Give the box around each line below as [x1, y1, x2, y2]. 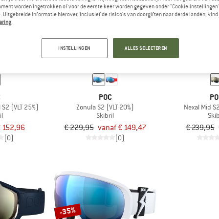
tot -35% [58, 19, 88, 34]
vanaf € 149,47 [98, 122, 147, 132]
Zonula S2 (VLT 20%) [76, 103, 134, 111]
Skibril [96, 111, 114, 120]
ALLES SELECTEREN [124, 45, 168, 51]
